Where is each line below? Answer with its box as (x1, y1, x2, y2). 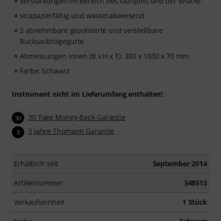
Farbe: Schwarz (20, 66, 70, 75)
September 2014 (152, 158, 207, 168)
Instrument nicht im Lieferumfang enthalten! (12, 89, 163, 99)
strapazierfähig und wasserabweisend (20, 11, 145, 20)
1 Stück (182, 197, 207, 207)
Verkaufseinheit (14, 197, 65, 207)
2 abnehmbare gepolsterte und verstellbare (20, 26, 163, 35)
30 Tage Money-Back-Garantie (28, 112, 126, 122)
